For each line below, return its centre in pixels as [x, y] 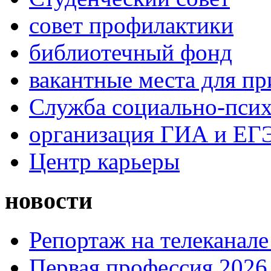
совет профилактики [131, 25]
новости [49, 200]
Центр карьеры [104, 162]
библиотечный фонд [131, 53]
